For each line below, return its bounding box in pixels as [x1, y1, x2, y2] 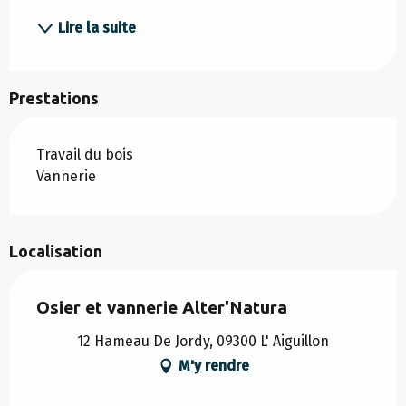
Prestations [9, 89, 99, 108]
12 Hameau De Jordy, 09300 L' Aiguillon [77, 333, 329, 351]
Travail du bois [36, 146, 133, 164]
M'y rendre [179, 357, 249, 375]
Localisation [9, 242, 102, 261]
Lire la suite [58, 19, 136, 37]
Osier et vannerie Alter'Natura [36, 297, 287, 318]
